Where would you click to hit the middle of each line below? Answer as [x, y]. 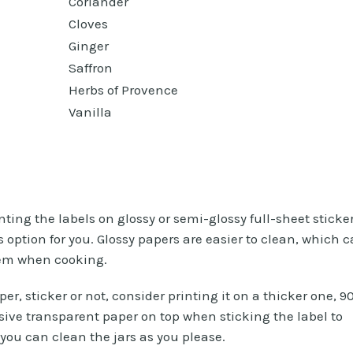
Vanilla [90, 111]
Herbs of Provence [123, 89]
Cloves [88, 23]
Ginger [88, 45]
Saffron [90, 67]
